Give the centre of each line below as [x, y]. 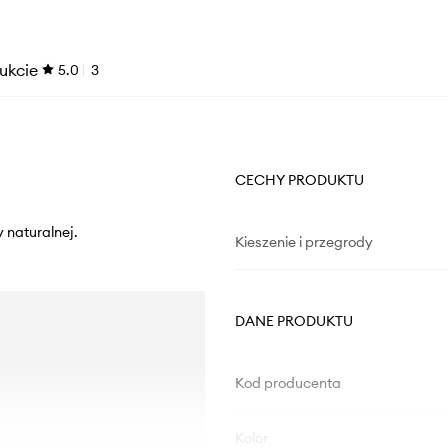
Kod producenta [287, 383]
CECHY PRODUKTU [299, 180]
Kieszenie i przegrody [303, 242]
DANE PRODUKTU [293, 321]
